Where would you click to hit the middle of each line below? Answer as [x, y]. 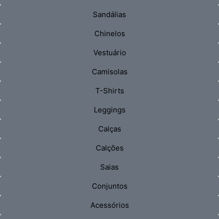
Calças [109, 129]
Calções [109, 148]
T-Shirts [109, 90]
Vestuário [109, 52]
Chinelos [109, 33]
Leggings [109, 109]
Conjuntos [109, 186]
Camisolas [109, 71]
